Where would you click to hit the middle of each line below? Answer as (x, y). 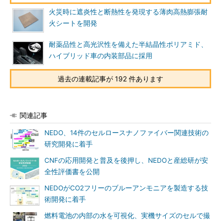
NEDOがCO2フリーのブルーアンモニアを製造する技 (126, 188)
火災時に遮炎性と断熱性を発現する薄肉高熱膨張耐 (128, 12)
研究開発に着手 (69, 144)
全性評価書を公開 (72, 172)
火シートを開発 (73, 23)
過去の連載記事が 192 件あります (110, 79)
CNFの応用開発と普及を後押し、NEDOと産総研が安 (126, 160)
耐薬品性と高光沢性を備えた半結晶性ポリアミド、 (128, 44)
